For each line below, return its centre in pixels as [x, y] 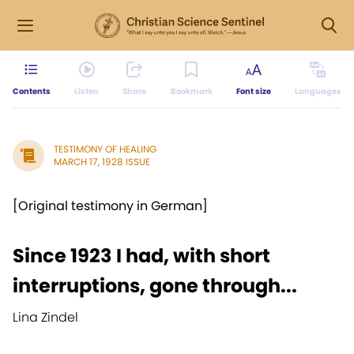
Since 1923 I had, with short [141, 256]
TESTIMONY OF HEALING [105, 149]
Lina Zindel [45, 317]
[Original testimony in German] [110, 206]
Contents [32, 91]
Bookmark [191, 91]
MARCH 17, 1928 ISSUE [102, 162]
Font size [253, 91]
